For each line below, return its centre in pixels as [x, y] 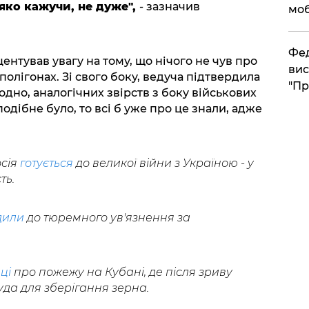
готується [46, 163]
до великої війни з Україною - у [165, 163]
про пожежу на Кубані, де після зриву [123, 272]
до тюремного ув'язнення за [107, 218]
